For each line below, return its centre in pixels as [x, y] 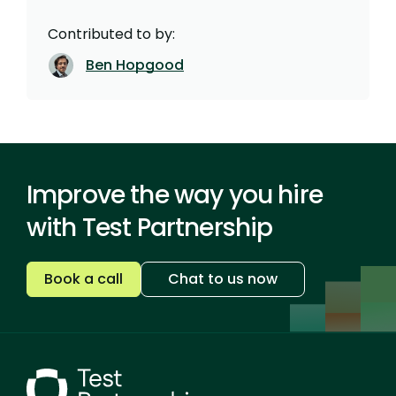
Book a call [84, 278]
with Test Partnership [150, 227]
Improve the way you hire [175, 194]
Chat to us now [223, 278]
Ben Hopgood [135, 65]
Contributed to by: [111, 34]
